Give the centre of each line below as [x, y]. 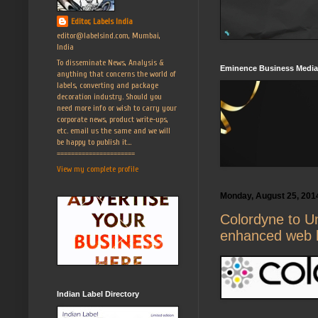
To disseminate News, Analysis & [110, 62]
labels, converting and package [108, 85]
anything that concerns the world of [116, 73]
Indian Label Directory [98, 294]
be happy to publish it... [94, 142]
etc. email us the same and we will [114, 130]
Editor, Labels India [102, 21]
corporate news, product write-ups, [113, 119]
